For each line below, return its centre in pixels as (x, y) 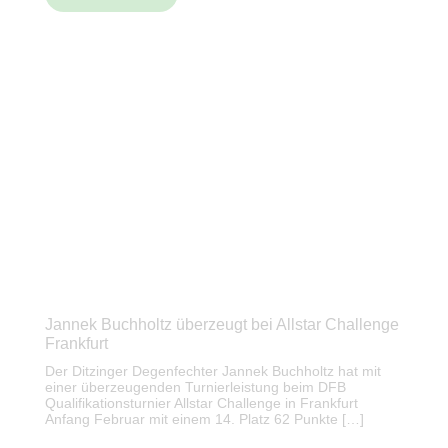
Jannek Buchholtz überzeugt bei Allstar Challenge (222, 324)
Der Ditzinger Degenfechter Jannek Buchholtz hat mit (213, 370)
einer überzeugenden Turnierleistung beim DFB (195, 386)
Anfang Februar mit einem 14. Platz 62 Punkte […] (204, 418)
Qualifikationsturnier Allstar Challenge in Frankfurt (201, 402)
